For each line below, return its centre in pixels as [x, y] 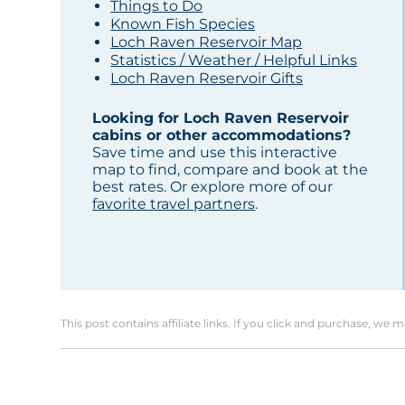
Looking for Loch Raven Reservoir [221, 118]
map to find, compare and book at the [231, 170]
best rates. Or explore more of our [213, 187]
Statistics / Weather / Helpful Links [234, 61]
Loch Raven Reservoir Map [207, 42]
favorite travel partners [174, 204]
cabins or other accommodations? [222, 136]
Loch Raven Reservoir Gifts [207, 79]
